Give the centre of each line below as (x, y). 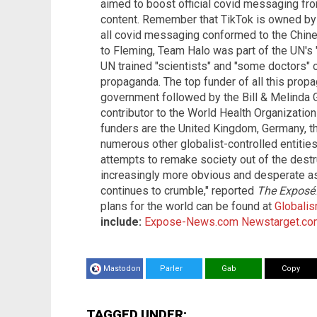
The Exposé (286, 190)
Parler (167, 268)
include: (121, 221)
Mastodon (122, 268)
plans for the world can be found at (188, 206)
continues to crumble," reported (179, 190)
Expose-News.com (191, 221)
